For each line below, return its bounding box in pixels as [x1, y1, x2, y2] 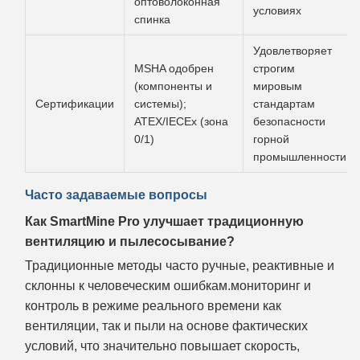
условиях [253, 4, 301, 17]
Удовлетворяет [253, 44, 332, 57]
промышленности [253, 150, 346, 163]
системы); [134, 97, 186, 110]
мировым [253, 80, 302, 92]
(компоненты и [134, 80, 212, 92]
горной [253, 133, 289, 145]
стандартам [253, 97, 315, 110]
